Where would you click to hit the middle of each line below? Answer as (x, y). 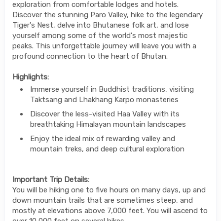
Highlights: (31, 77)
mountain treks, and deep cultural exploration (107, 149)
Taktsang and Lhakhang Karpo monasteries (104, 99)
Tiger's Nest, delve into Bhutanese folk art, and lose (101, 25)
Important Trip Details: (51, 179)
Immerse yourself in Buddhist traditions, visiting (112, 89)
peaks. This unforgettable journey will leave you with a (104, 46)
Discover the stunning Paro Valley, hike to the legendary (108, 15)
